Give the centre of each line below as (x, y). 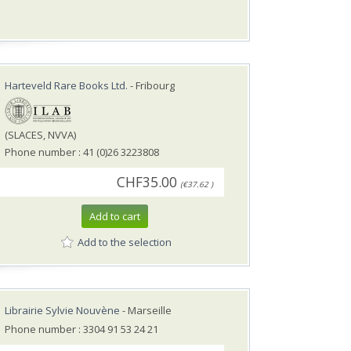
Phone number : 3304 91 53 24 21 (81, 329)
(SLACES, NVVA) (40, 135)
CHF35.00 (147, 183)
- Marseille (146, 311)
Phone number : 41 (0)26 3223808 (82, 152)
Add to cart (115, 217)
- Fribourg (151, 86)
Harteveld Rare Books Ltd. (66, 86)
